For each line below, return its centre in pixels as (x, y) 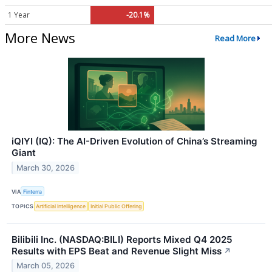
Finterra (33, 191)
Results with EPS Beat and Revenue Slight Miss (117, 251)
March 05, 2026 (46, 266)
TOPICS (23, 206)
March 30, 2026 (46, 168)
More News (40, 38)
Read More (235, 38)
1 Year (19, 15)
